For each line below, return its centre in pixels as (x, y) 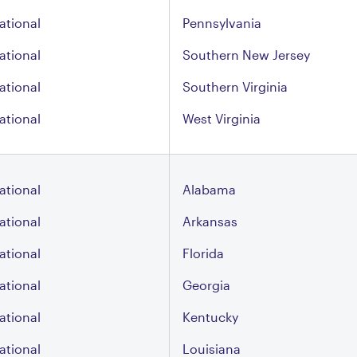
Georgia (206, 285)
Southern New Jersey (246, 55)
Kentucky (210, 317)
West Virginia (222, 118)
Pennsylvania (222, 23)
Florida (203, 253)
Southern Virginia (235, 86)
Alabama (209, 189)
